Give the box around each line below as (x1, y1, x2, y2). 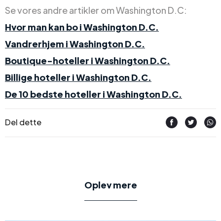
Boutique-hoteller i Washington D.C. (5, 55, 170, 67)
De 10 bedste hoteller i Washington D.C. (5, 88, 182, 100)
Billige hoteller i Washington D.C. (5, 72, 151, 83)
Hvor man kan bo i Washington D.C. (5, 21, 159, 33)
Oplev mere (84, 179, 137, 190)
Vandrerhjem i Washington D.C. (5, 38, 145, 50)
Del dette (5, 117, 41, 128)
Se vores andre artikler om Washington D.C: (5, 4, 187, 16)
